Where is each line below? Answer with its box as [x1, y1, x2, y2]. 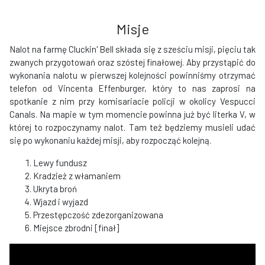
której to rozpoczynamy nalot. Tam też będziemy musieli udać [9, 122, 256, 132]
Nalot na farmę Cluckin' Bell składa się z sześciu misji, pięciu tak [9, 44, 256, 54]
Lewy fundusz [33, 157, 87, 168]
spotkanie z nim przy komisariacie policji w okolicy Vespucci [9, 96, 256, 106]
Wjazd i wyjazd [33, 196, 88, 207]
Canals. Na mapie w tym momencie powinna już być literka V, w [9, 109, 256, 119]
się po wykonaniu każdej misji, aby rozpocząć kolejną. [9, 135, 211, 146]
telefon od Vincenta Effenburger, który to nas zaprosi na [9, 83, 256, 93]
